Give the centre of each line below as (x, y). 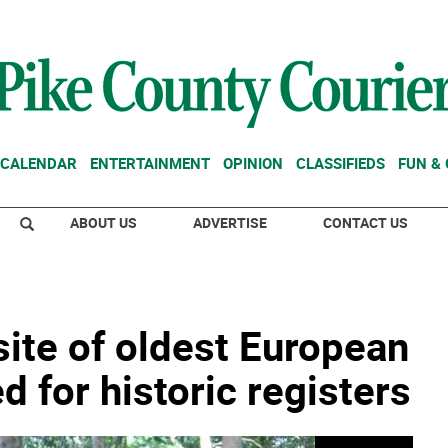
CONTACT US (365, 222)
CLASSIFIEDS (340, 163)
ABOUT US (103, 222)
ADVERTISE (230, 222)
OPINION (253, 163)
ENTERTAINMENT (150, 163)
